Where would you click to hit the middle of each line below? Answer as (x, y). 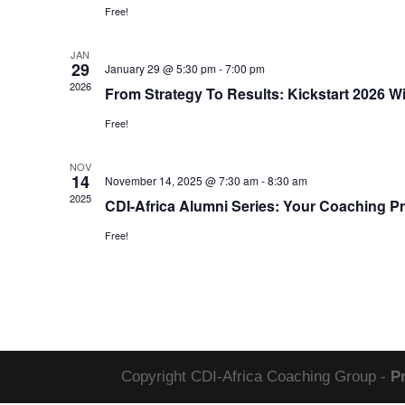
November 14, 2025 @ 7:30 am (181, 180)
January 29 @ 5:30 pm (160, 68)
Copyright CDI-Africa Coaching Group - (256, 377)
